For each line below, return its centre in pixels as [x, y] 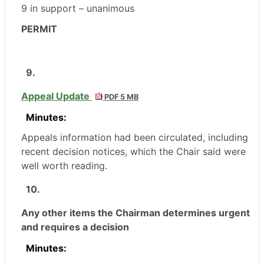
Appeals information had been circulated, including [135, 138]
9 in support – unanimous [78, 9]
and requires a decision [75, 227]
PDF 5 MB [121, 97]
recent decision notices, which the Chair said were [133, 152]
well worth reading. [66, 166]
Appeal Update [57, 96]
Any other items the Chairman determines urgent [136, 213]
